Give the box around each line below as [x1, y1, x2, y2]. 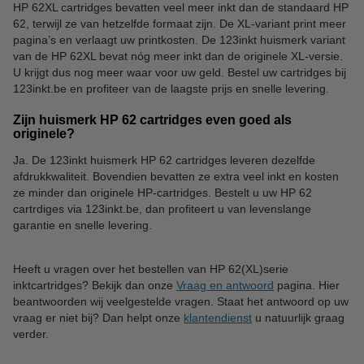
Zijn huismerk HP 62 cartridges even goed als [13, 112, 292, 127]
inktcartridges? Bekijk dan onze [13, 278, 176, 292]
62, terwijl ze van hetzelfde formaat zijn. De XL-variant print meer [13, 16, 346, 30]
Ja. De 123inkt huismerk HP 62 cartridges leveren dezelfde [13, 153, 315, 167]
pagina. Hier [274, 278, 340, 292]
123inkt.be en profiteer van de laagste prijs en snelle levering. [13, 81, 329, 95]
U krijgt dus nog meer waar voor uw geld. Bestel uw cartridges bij [13, 65, 346, 79]
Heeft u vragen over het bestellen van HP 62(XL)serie [13, 262, 288, 275]
